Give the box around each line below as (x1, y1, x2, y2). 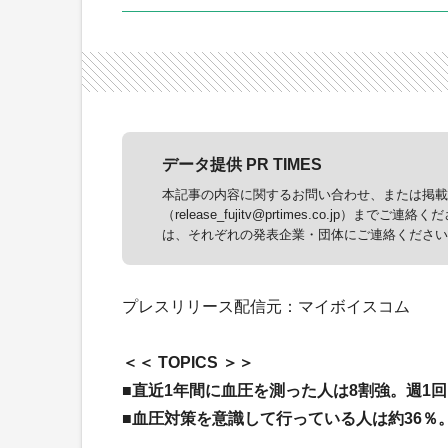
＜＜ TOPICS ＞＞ (122, 353, 254, 371)
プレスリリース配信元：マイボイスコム (122, 297, 410, 315)
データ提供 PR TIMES (162, 155, 322, 173)
